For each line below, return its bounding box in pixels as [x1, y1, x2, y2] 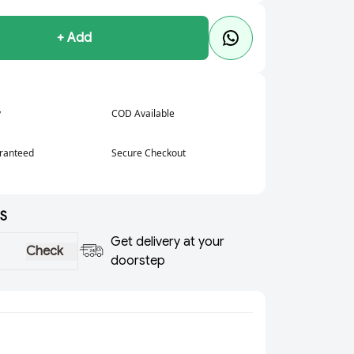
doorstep [110, 253, 165, 269]
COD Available [111, 107, 175, 120]
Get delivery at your [110, 234, 224, 250]
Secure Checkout [111, 146, 186, 160]
